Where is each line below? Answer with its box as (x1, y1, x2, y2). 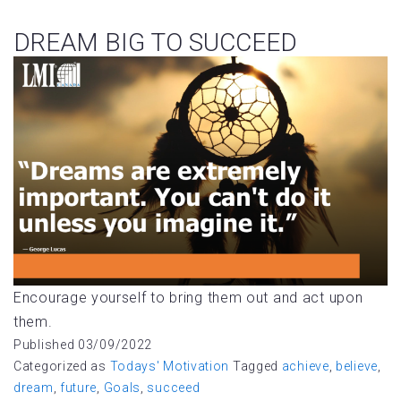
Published (13, 337, 78, 353)
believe (336, 359, 378, 374)
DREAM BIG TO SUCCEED (13, 28, 297, 58)
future (59, 380, 98, 396)
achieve (281, 359, 329, 374)
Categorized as (13, 359, 110, 374)
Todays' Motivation (109, 359, 230, 374)
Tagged (232, 359, 282, 374)
